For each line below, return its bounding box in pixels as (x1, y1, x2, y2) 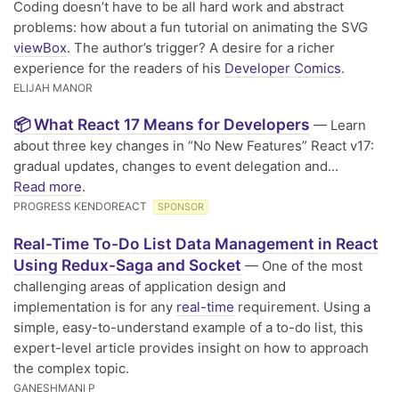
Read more (13, 177, 82, 195)
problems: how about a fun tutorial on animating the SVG (13, 18, 368, 36)
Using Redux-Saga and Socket (13, 255, 241, 274)
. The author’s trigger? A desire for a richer (67, 38, 335, 56)
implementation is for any (13, 297, 176, 315)
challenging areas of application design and (13, 277, 286, 295)
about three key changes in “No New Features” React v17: (13, 136, 374, 154)
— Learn (310, 116, 366, 134)
